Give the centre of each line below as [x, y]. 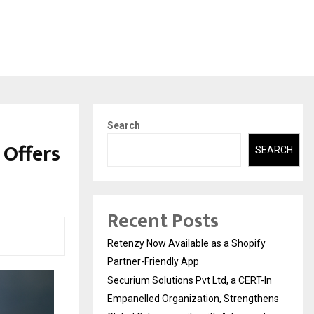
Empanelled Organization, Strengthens [193, 299]
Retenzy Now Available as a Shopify [186, 244]
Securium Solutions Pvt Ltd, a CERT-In [190, 281]
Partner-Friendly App [153, 262]
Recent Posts [163, 221]
